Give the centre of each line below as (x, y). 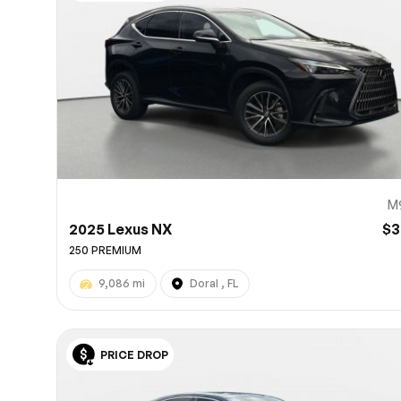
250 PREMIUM (106, 251)
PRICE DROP (135, 355)
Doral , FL (214, 284)
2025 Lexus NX (121, 230)
